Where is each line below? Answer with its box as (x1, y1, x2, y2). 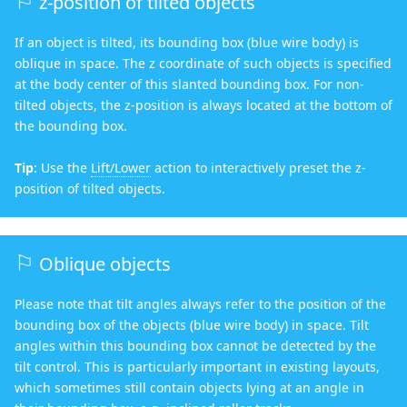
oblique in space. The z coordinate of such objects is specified (15, 54, 392, 72)
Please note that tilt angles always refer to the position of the (15, 294, 386, 313)
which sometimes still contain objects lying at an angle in (15, 378, 364, 396)
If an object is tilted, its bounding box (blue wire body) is (15, 33, 359, 51)
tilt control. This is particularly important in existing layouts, (15, 357, 380, 375)
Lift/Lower (91, 158, 151, 176)
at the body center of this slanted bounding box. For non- (15, 74, 364, 93)
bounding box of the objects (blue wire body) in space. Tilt (15, 315, 369, 333)
